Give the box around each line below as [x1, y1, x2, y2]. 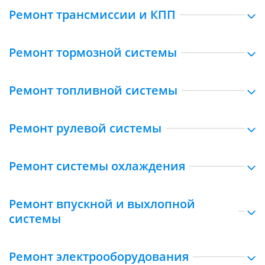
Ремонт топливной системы [9, 82, 177, 98]
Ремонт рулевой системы [9, 120, 161, 136]
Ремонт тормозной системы [9, 44, 177, 60]
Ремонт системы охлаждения [9, 158, 185, 174]
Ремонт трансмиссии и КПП [9, 7, 176, 22]
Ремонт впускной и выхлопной [9, 196, 195, 212]
